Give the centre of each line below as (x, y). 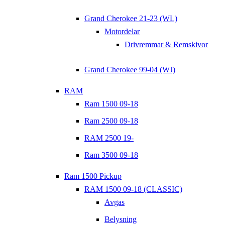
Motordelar (122, 31)
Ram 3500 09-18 (111, 155)
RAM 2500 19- (109, 138)
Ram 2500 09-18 (111, 121)
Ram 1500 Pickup (93, 176)
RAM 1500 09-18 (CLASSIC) (133, 189)
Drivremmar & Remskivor (166, 44)
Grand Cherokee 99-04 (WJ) (130, 69)
